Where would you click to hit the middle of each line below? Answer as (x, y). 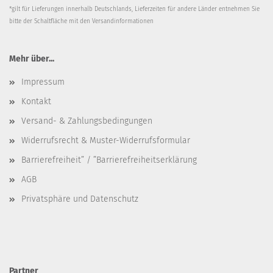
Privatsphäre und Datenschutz (80, 199)
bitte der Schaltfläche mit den (51, 21)
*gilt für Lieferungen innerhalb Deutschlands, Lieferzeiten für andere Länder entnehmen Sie (134, 9)
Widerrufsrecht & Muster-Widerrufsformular (106, 140)
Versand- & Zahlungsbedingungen (87, 121)
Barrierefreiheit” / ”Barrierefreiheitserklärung (109, 160)
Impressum (43, 82)
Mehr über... (32, 59)
